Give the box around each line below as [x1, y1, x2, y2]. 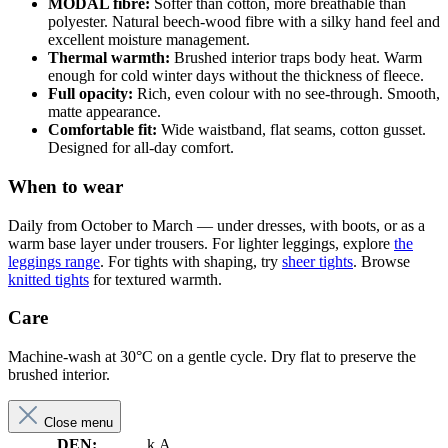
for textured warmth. [89, 270, 222, 288]
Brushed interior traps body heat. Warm [170, 49, 422, 67]
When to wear [8, 176, 123, 197]
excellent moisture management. [48, 31, 250, 49]
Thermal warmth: [48, 49, 170, 67]
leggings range [8, 252, 100, 270]
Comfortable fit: [48, 121, 157, 139]
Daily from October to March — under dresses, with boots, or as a [8, 216, 425, 234]
